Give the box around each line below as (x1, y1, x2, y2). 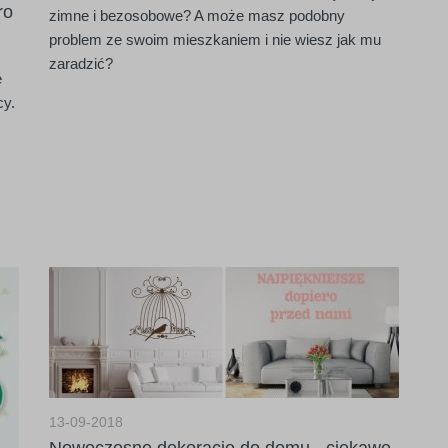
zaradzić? (49, 55, 113, 72)
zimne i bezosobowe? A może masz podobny (49, 7, 345, 24)
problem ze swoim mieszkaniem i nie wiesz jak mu (49, 31, 381, 48)
